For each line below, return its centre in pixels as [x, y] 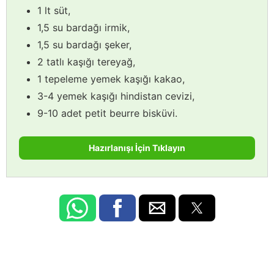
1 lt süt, [54, 10]
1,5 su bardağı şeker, [84, 44]
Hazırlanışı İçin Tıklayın [137, 147]
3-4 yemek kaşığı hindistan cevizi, [116, 96]
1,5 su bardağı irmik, [83, 27]
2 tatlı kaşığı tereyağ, [86, 61]
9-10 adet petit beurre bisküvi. [107, 113]
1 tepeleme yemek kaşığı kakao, [111, 79]
